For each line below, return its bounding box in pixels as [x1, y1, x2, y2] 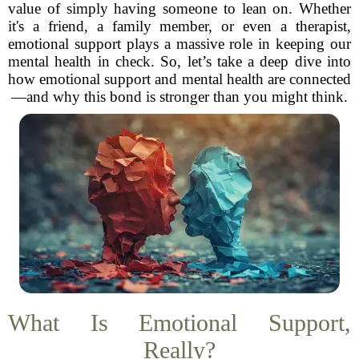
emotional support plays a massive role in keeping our [8, 35, 351, 52]
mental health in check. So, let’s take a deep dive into [8, 53, 351, 70]
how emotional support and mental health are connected [8, 71, 351, 87]
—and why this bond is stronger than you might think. [11, 88, 348, 105]
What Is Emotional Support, [8, 309, 351, 336]
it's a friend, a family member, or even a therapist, [8, 18, 351, 34]
